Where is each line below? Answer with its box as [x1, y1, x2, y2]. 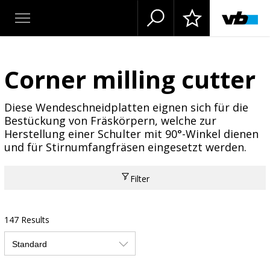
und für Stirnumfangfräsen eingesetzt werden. [4, 139, 246, 154]
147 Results [4, 214, 49, 226]
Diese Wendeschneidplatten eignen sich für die [4, 99, 248, 115]
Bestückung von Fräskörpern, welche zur [4, 113, 216, 128]
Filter [130, 172, 150, 184]
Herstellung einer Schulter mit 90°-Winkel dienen [4, 126, 259, 141]
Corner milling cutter [4, 62, 256, 96]
